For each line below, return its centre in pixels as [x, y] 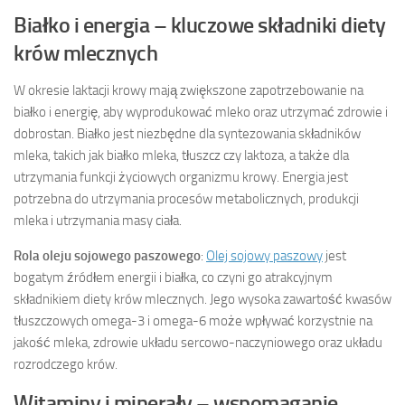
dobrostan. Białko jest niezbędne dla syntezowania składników [187, 133]
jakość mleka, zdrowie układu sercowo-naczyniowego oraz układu [198, 342]
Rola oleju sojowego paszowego [107, 255]
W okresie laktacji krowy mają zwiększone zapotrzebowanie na [188, 90]
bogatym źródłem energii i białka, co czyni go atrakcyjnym [173, 277]
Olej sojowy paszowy [264, 255]
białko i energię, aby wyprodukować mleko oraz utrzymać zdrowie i [201, 112]
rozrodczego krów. [66, 364]
